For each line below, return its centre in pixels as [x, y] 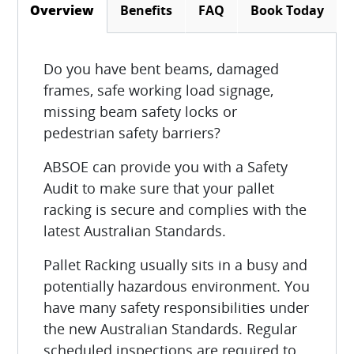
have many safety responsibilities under [177, 308]
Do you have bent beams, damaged [162, 69]
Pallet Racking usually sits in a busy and [176, 265]
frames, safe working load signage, [159, 90]
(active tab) [131, 11]
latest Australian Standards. [135, 231]
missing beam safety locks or [141, 112]
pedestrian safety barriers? [132, 133]
